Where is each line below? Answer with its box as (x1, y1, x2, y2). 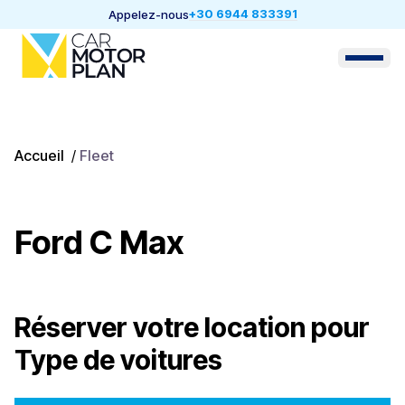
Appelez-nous (108, 6, 189, 22)
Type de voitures (14, 344, 222, 376)
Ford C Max (14, 222, 184, 262)
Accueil (14, 146, 64, 165)
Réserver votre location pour (14, 311, 370, 344)
